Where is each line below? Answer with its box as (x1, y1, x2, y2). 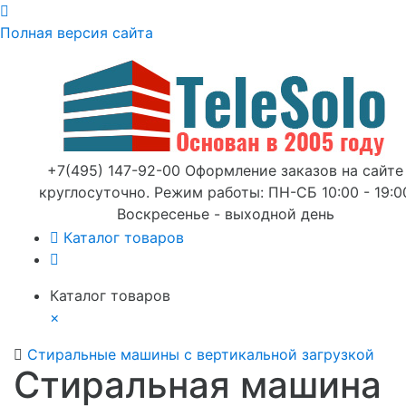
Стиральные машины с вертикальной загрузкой (27, 345, 374, 363)
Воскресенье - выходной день (116, 205, 334, 223)
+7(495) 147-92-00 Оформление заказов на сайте (47, 161, 403, 179)
